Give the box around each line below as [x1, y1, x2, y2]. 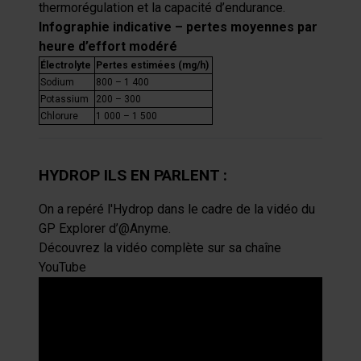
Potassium [40, 93, 89, 105]
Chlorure [40, 110, 78, 122]
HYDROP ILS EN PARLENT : [39, 166, 231, 185]
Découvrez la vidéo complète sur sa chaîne [39, 240, 281, 255]
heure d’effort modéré [39, 39, 177, 54]
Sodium [40, 77, 74, 88]
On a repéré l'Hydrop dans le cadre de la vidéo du [39, 201, 315, 217]
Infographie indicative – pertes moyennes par [39, 19, 317, 35]
